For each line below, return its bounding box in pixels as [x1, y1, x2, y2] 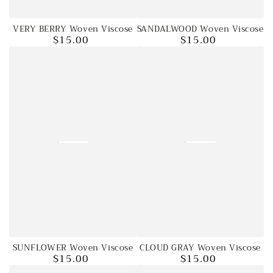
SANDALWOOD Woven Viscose [136, 22, 264, 37]
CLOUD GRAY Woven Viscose [140, 241, 261, 255]
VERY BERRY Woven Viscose [13, 22, 133, 37]
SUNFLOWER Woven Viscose [12, 241, 133, 255]
